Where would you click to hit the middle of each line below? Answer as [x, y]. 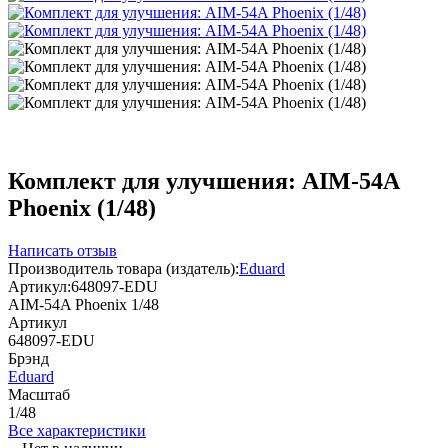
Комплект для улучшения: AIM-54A [203, 180]
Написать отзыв [62, 250]
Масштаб [39, 394]
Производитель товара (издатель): [123, 268]
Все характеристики [77, 430]
